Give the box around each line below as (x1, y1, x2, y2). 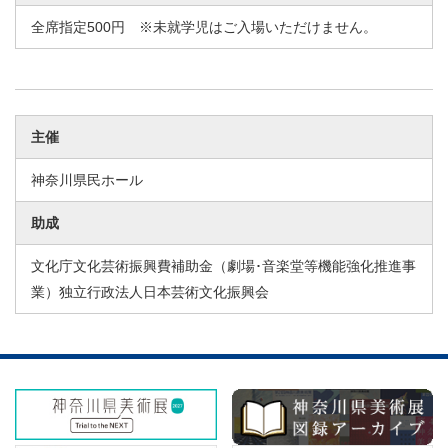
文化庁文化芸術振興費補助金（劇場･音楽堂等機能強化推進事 (31, 258, 416, 275)
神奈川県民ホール (31, 172, 143, 189)
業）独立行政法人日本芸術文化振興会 (31, 284, 269, 301)
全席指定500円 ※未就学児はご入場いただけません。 (31, 19, 377, 36)
